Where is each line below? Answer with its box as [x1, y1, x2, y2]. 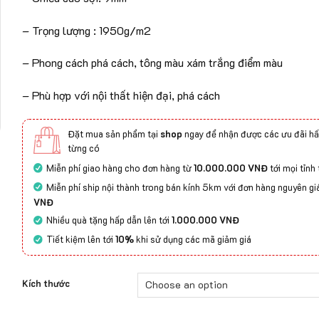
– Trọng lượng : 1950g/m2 [21, 22, 151, 38]
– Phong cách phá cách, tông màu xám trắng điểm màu [21, 55, 283, 70]
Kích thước [21, 276, 70, 289]
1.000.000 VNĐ [171, 214, 239, 226]
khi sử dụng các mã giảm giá [133, 233, 251, 246]
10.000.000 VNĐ [193, 161, 268, 174]
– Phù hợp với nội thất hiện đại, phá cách [21, 88, 220, 103]
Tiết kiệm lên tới [46, 233, 115, 246]
